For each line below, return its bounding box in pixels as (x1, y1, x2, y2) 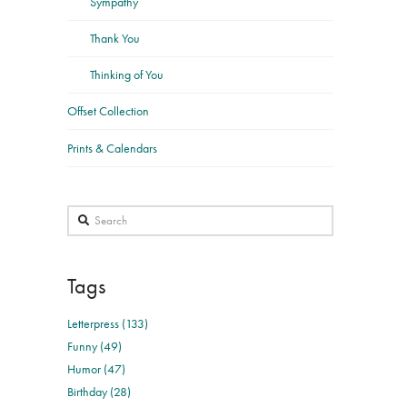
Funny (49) (67, 337, 123, 354)
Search (66, 206, 102, 223)
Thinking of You (90, 66, 164, 84)
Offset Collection (67, 103, 150, 120)
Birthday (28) (67, 382, 132, 400)
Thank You (90, 29, 141, 46)
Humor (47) (67, 360, 126, 377)
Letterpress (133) (67, 314, 149, 332)
